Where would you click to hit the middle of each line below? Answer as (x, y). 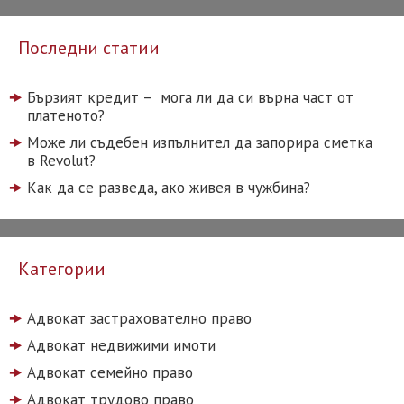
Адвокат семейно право (110, 372)
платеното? (66, 115)
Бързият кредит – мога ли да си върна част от (190, 97)
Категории (62, 268)
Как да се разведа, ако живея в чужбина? (169, 187)
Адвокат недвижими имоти (121, 345)
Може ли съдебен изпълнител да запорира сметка (200, 142)
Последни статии (89, 47)
